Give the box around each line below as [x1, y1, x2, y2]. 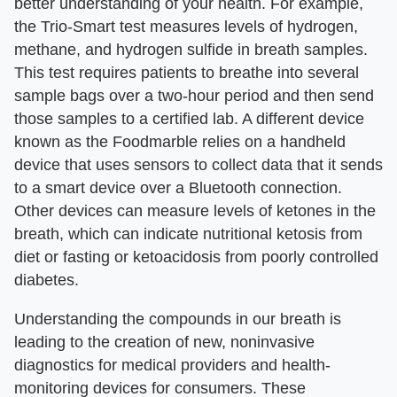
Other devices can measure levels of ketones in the [14, 201, 376, 220]
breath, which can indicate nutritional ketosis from [14, 224, 362, 243]
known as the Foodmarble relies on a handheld [14, 132, 346, 151]
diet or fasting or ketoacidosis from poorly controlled [14, 247, 378, 266]
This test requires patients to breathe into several [14, 63, 359, 82]
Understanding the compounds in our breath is [14, 309, 341, 328]
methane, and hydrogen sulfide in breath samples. [14, 40, 368, 58]
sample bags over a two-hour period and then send [14, 86, 374, 105]
